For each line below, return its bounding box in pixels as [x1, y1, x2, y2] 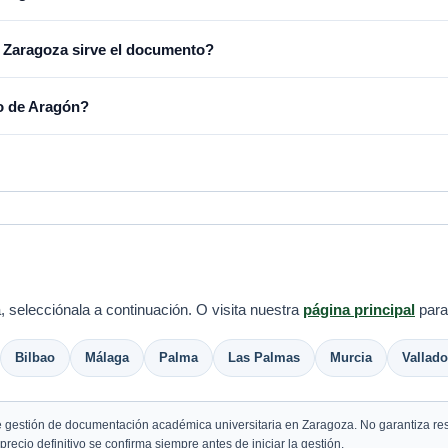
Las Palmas [228, 350, 300, 365]
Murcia [330, 350, 372, 365]
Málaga [85, 350, 129, 365]
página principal [303, 301, 415, 318]
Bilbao [15, 350, 55, 365]
